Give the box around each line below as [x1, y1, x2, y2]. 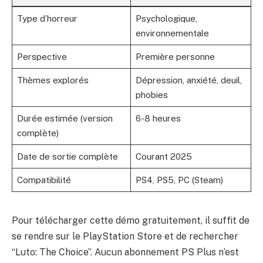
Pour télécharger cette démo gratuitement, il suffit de [12, 215, 249, 227]
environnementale [135, 28, 209, 39]
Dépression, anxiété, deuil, [135, 75, 242, 86]
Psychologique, [135, 14, 197, 24]
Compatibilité [16, 175, 71, 186]
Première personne [135, 52, 215, 62]
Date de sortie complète [16, 151, 118, 162]
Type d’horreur [16, 14, 77, 24]
